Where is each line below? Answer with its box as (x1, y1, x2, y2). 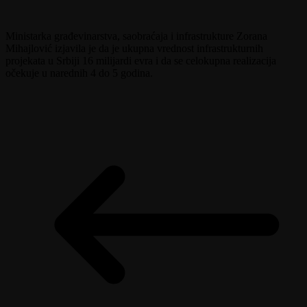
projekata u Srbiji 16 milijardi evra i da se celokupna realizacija (5, 54, 276, 66)
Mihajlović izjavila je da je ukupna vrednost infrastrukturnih (5, 42, 263, 54)
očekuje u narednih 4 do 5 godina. (5, 66, 153, 79)
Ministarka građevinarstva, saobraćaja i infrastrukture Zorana (5, 29, 267, 42)
